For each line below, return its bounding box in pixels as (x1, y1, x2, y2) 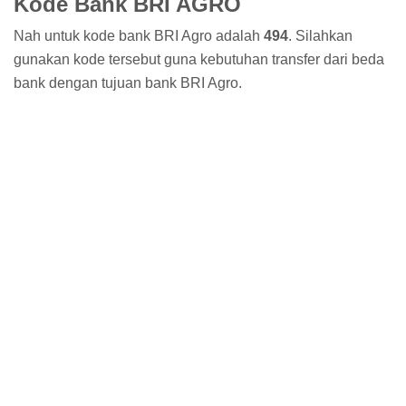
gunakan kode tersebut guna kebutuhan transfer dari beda (14, 52, 384, 68)
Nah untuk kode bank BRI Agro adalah (14, 28, 264, 44)
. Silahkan (288, 28, 353, 44)
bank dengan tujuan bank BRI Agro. (14, 75, 242, 92)
